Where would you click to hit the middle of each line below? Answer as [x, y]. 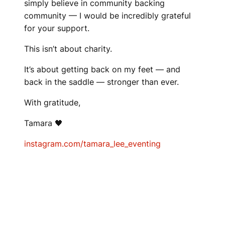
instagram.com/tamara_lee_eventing [92, 144]
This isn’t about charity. [68, 49]
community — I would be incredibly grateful [107, 16]
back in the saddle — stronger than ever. [101, 82]
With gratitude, [52, 102]
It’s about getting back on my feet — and [102, 69]
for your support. [57, 28]
